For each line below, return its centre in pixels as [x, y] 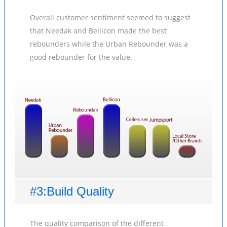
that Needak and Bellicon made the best [98, 31]
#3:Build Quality [72, 191]
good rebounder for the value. [81, 57]
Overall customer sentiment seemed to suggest [110, 17]
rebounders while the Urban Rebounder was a [109, 44]
